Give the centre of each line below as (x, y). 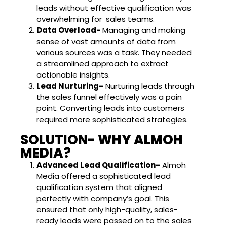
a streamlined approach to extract (103, 63)
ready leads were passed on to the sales (114, 220)
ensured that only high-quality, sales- (107, 209)
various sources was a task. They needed (114, 52)
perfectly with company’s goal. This (103, 198)
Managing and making (144, 30)
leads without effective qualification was (114, 8)
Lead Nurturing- (70, 86)
